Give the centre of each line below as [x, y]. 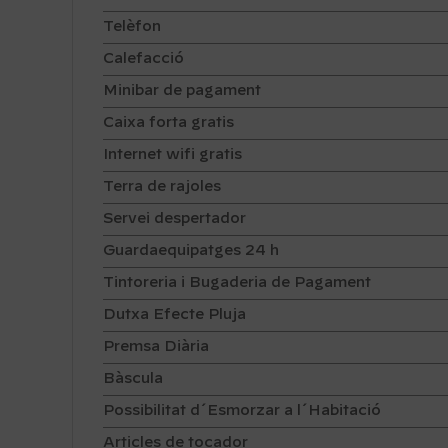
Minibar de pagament [182, 91]
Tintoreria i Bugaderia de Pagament [237, 283]
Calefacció [143, 59]
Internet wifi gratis [172, 155]
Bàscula [133, 379]
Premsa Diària [156, 347]
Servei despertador [174, 219]
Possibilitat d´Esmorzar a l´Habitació [242, 411]
